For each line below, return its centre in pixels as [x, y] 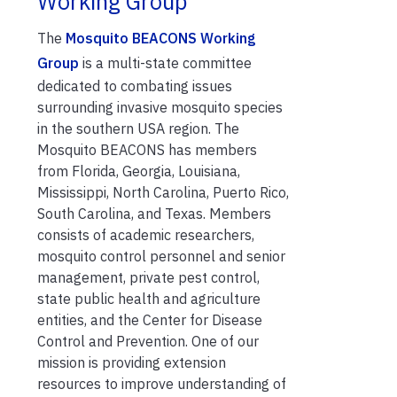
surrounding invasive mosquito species [160, 107]
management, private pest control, [148, 277]
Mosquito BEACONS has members [147, 149]
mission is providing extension [132, 362]
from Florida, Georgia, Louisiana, [139, 171]
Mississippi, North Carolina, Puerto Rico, [163, 192]
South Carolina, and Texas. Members [154, 213]
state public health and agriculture [149, 298]
